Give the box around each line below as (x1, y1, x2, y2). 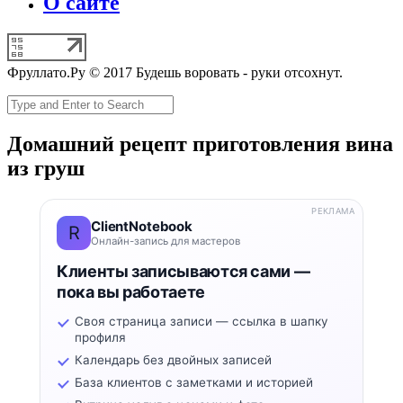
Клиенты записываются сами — (57, 261, 310, 281)
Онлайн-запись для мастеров (91, 234, 240, 247)
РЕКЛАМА (311, 205, 354, 216)
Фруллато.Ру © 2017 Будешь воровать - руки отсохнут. (7, 65, 343, 81)
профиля (75, 329, 126, 345)
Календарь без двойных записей (75, 352, 272, 367)
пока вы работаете (57, 282, 205, 301)
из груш (7, 157, 85, 181)
